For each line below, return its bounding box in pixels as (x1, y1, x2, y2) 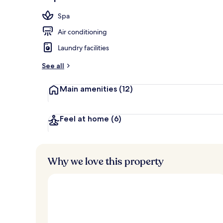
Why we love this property (48, 154, 164, 168)
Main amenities (60, 84, 117, 94)
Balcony (184, 6, 208, 15)
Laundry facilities (58, 43, 109, 52)
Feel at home (60, 113, 109, 123)
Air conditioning (58, 27, 107, 36)
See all (42, 61, 64, 70)
